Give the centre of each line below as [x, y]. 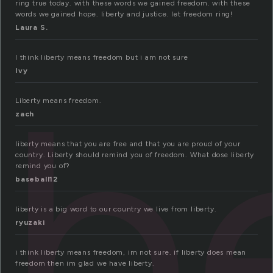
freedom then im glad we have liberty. [85, 264]
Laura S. [32, 28]
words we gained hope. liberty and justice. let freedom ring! [124, 14]
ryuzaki [30, 223]
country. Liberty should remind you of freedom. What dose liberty [135, 155]
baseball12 [37, 179]
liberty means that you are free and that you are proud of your [128, 144]
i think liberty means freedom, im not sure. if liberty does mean [131, 253]
